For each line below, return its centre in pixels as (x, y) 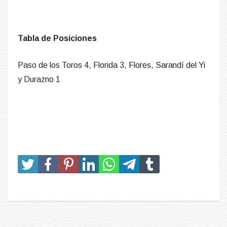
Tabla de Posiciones (57, 39)
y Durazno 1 (39, 80)
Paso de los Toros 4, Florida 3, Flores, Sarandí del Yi (111, 65)
